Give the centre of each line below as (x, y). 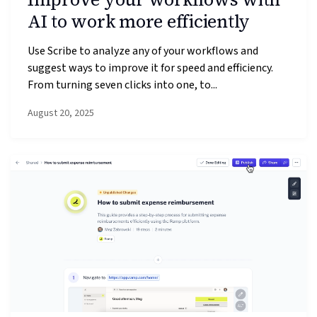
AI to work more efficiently (139, 21)
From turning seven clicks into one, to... (122, 85)
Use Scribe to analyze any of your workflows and (143, 51)
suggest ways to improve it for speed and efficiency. (150, 68)
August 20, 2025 (61, 113)
